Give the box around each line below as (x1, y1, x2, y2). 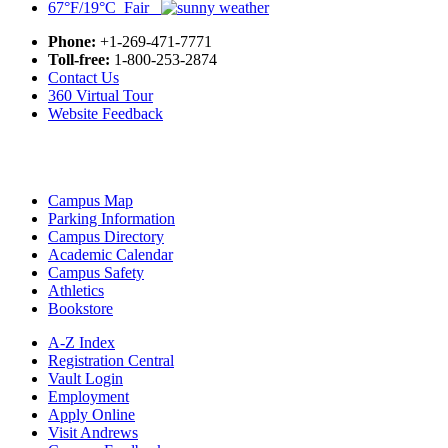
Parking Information (48, 209, 175, 227)
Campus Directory (48, 227, 164, 245)
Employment (48, 387, 129, 405)
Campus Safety (48, 263, 144, 281)
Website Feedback (48, 104, 163, 122)
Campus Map (48, 191, 133, 209)
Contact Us (48, 68, 119, 86)
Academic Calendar (48, 245, 173, 263)
